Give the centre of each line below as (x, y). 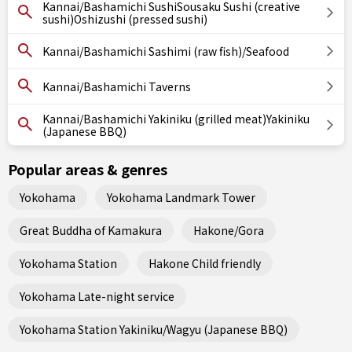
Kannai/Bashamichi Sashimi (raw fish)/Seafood (166, 51)
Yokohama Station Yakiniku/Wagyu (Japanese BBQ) (154, 329)
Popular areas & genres (88, 169)
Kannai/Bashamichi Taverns (117, 86)
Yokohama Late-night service (97, 296)
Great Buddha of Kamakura (91, 230)
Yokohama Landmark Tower (181, 197)
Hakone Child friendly (205, 263)
